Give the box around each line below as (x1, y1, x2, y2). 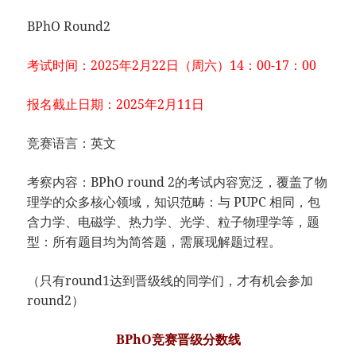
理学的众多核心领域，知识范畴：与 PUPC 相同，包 (27, 193, 321, 211)
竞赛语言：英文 (27, 134, 117, 152)
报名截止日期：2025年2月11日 (27, 95, 205, 113)
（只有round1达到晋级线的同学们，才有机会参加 (27, 272, 314, 289)
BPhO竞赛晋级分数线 (115, 331, 241, 348)
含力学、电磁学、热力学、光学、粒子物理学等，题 (27, 213, 320, 230)
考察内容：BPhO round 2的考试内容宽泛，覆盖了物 (27, 173, 328, 191)
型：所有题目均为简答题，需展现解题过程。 (27, 233, 282, 250)
